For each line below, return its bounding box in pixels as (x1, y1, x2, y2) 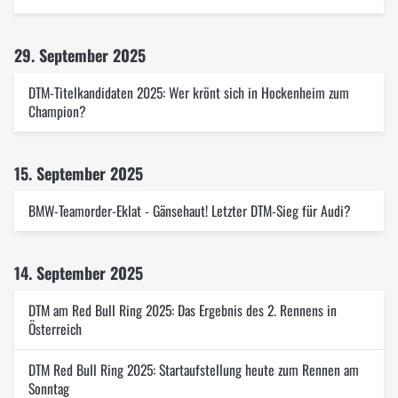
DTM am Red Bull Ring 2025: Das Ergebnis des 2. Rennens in (28, 299, 337, 321)
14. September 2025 (14, 261, 143, 284)
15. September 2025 (14, 162, 143, 185)
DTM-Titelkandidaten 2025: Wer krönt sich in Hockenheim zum (28, 82, 349, 103)
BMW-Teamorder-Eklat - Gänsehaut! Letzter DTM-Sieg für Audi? (28, 200, 351, 221)
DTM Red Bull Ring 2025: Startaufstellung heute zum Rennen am (28, 359, 359, 380)
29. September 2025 (14, 44, 146, 67)
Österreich (28, 318, 82, 339)
